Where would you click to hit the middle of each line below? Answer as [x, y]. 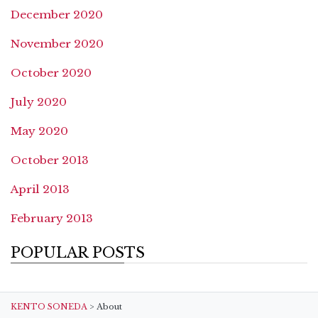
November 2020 [57, 44]
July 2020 [39, 102]
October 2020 [51, 73]
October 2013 [50, 160]
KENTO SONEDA [49, 306]
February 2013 [52, 219]
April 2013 [40, 190]
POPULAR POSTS [78, 253]
